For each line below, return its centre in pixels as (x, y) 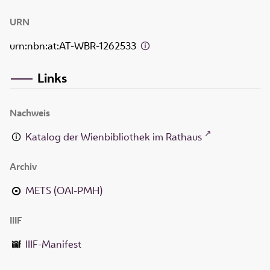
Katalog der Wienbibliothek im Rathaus (114, 137)
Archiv (23, 166)
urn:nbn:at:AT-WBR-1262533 (74, 46)
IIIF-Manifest (54, 244)
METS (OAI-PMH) (64, 190)
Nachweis (30, 113)
